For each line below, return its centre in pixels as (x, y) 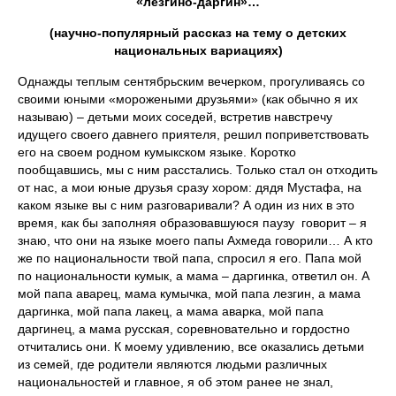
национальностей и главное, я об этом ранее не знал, (175, 382)
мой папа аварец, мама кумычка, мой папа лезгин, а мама (189, 293)
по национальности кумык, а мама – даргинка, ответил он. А (194, 276)
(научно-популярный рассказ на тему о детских (198, 33)
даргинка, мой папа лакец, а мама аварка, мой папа (171, 311)
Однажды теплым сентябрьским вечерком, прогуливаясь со (191, 81)
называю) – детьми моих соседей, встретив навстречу (175, 117)
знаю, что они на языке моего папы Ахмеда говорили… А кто (195, 240)
